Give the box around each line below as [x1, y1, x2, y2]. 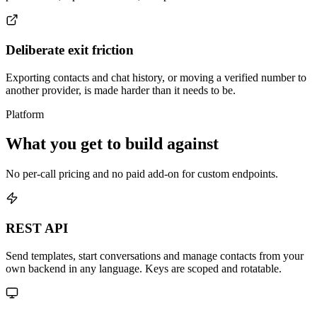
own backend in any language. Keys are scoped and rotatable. [6, 262, 282, 275]
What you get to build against [6, 134, 219, 154]
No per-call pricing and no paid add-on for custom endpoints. [6, 168, 278, 180]
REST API [6, 221, 68, 236]
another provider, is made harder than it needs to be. [6, 83, 236, 96]
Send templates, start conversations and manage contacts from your [6, 249, 304, 262]
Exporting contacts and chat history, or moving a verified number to [6, 71, 306, 83]
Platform [6, 108, 44, 120]
